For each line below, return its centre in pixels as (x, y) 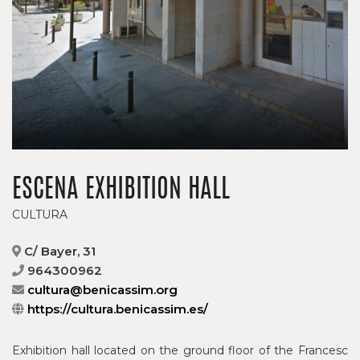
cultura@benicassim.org (102, 290)
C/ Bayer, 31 (58, 252)
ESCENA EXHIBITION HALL (121, 191)
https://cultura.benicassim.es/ (118, 309)
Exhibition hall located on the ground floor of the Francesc (180, 351)
